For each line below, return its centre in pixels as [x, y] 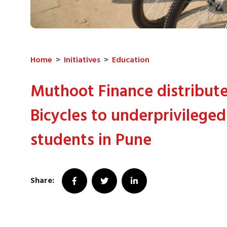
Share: [42, 181]
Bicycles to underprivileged [128, 117]
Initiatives [82, 61]
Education [131, 61]
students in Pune [91, 141]
